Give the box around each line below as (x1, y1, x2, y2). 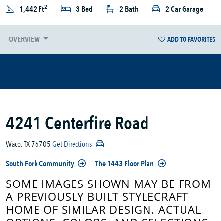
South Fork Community (6, 158, 74, 170)
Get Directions (52, 139, 92, 150)
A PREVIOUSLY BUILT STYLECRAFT (6, 189, 188, 204)
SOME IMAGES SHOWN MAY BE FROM (6, 177, 211, 191)
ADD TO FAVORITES (167, 35, 215, 44)
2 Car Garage (165, 4, 203, 15)
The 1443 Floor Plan (95, 158, 154, 170)
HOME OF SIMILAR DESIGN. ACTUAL (6, 202, 201, 217)
